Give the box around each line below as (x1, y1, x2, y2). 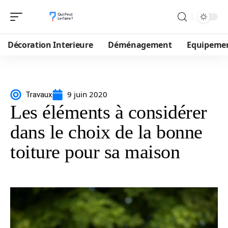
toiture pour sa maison (10, 141, 180, 162)
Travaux (25, 90, 52, 99)
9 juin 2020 (67, 89, 107, 99)
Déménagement (108, 39, 172, 50)
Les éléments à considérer (10, 101, 207, 123)
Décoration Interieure (8, 39, 93, 50)
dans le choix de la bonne (10, 121, 203, 142)
